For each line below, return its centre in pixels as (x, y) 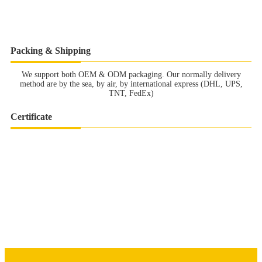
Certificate (31, 116)
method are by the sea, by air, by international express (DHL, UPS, (131, 84)
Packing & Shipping (51, 50)
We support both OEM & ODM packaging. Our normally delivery (131, 74)
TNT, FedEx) (131, 93)
